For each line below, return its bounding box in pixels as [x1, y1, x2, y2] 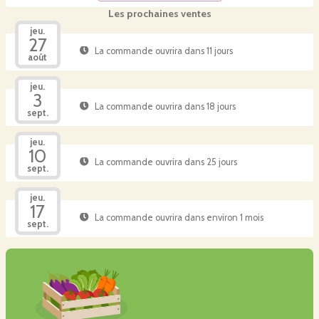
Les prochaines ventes [108, 7, 211, 20]
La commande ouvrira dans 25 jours [94, 156, 237, 167]
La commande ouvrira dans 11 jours [94, 45, 233, 56]
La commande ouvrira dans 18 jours [94, 100, 236, 112]
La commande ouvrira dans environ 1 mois [94, 211, 263, 223]
